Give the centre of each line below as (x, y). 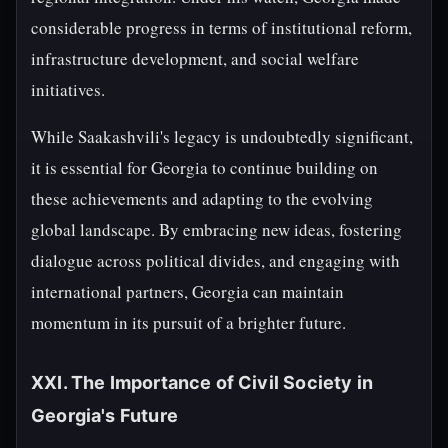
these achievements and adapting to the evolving (202, 198)
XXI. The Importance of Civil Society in (202, 382)
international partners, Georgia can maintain (187, 291)
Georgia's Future (104, 415)
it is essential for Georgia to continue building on (204, 167)
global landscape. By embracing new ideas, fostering (216, 229)
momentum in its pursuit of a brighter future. (188, 322)
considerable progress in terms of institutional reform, (221, 27)
